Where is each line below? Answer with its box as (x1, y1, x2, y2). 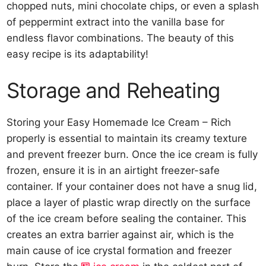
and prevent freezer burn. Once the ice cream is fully (7, 148, 258, 160)
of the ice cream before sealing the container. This (7, 212, 247, 224)
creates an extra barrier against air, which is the (7, 228, 235, 240)
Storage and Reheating (7, 77, 220, 103)
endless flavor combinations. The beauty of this (7, 32, 235, 44)
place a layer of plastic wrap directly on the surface (7, 196, 251, 208)
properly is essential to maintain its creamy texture (7, 132, 248, 144)
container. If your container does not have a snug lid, (7, 180, 258, 192)
